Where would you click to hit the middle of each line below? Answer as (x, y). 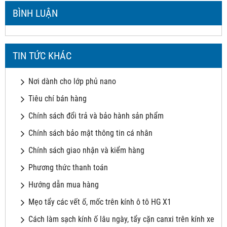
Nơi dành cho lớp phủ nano (72, 81)
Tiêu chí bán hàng (58, 98)
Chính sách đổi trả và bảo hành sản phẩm (96, 116)
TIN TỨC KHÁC (42, 55)
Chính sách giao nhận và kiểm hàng (86, 150)
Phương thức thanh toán (68, 167)
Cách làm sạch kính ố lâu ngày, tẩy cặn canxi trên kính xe (121, 219)
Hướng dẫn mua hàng (64, 184)
